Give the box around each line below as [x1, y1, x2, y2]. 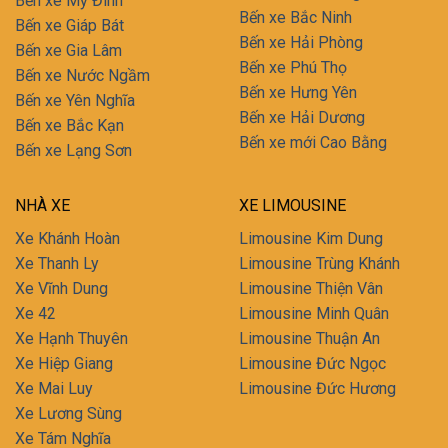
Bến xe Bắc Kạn [15, 115, 124, 135]
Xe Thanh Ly [15, 253, 99, 273]
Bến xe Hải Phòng [239, 32, 363, 52]
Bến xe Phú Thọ [239, 57, 347, 77]
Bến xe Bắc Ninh [239, 7, 352, 27]
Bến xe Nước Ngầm [15, 65, 150, 85]
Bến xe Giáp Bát [15, 15, 124, 35]
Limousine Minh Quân [239, 303, 389, 323]
